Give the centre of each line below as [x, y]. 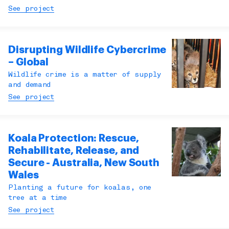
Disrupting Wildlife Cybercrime [87, 50]
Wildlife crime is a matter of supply [85, 75]
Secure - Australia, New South [84, 163]
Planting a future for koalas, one [80, 188]
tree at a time [38, 198]
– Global [29, 62]
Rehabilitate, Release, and [74, 151]
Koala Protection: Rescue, [74, 139]
